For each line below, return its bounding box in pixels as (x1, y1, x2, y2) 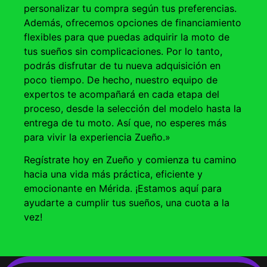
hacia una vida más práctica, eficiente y (24, 168, 203, 181)
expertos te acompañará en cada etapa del (24, 88, 219, 100)
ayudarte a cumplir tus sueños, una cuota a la (24, 197, 229, 209)
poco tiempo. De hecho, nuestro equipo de (24, 73, 218, 86)
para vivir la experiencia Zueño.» (24, 131, 170, 143)
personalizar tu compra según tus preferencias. (24, 2, 237, 14)
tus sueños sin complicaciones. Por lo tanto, (24, 45, 222, 57)
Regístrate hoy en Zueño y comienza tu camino (24, 154, 237, 166)
